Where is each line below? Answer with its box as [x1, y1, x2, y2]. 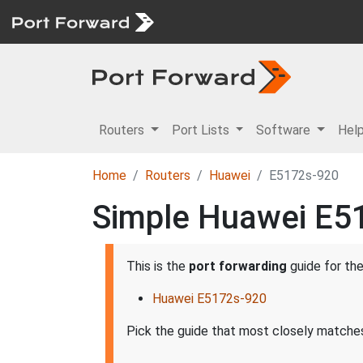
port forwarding [189, 258, 287, 274]
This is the [126, 258, 189, 274]
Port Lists [171, 122, 233, 138]
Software [256, 122, 314, 138]
